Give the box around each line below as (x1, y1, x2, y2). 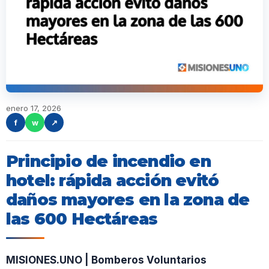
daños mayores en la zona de (6, 190, 250, 210)
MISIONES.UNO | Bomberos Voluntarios (6, 254, 207, 267)
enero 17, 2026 (6, 103, 61, 113)
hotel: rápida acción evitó (6, 171, 219, 190)
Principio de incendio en (6, 151, 211, 171)
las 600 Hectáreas (6, 209, 158, 229)
